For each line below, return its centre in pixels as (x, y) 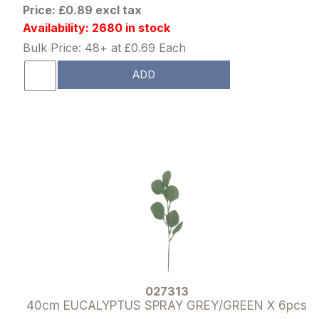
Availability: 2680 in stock (97, 27)
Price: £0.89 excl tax (83, 10)
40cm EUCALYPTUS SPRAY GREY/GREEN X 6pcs (167, 305)
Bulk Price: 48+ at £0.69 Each (105, 47)
